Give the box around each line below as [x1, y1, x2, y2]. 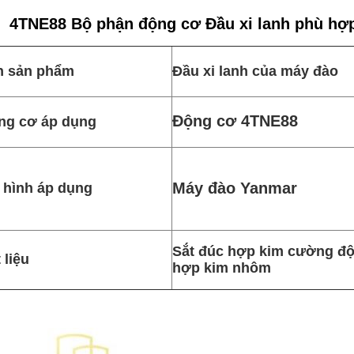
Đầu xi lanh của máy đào [172, 63, 338, 79]
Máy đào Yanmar [172, 179, 297, 197]
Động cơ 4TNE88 [172, 112, 298, 130]
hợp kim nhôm [172, 260, 271, 276]
